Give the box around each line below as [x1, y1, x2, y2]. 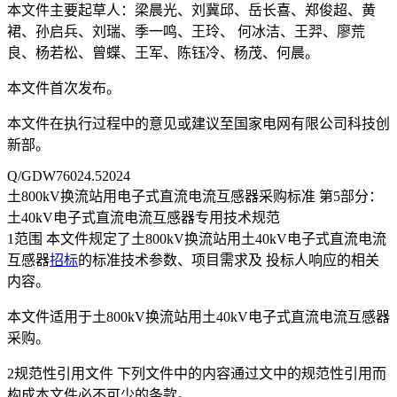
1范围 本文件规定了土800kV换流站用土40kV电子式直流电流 [7, 231, 386, 247]
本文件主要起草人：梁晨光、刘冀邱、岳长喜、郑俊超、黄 [7, 3, 376, 19]
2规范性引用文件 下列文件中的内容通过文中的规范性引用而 [7, 366, 386, 382]
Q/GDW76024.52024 [7, 168, 130, 184]
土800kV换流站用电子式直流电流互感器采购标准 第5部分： [7, 189, 383, 205]
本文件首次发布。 [7, 81, 121, 97]
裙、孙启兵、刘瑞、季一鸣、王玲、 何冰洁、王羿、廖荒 [7, 24, 365, 40]
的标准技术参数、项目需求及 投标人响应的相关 [78, 253, 379, 269]
